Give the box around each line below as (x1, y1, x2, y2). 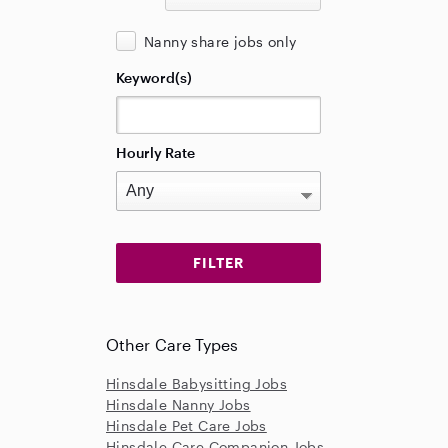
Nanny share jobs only (144, 33, 297, 50)
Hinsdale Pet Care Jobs (106, 417, 267, 434)
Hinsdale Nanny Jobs (106, 396, 251, 413)
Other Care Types (106, 335, 239, 354)
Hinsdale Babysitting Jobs (106, 375, 287, 392)
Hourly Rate (116, 144, 195, 161)
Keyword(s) (116, 69, 192, 86)
